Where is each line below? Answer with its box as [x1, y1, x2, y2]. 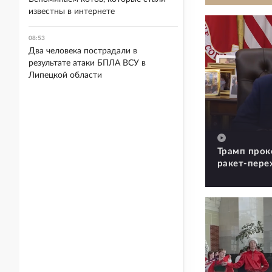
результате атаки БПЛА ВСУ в [29, 59, 146, 67]
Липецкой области [29, 71, 102, 80]
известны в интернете [29, 7, 115, 16]
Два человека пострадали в [29, 47, 137, 55]
